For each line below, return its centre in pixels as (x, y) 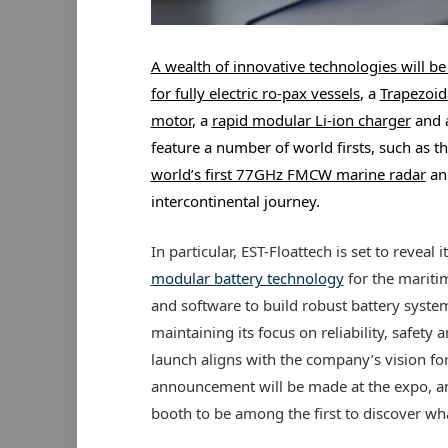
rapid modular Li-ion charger (311, 119)
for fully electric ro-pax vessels (255, 92)
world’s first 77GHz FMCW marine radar (288, 173)
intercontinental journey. (237, 200)
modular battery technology (247, 277)
